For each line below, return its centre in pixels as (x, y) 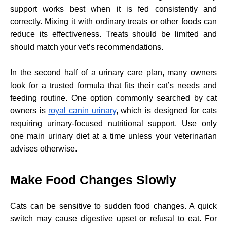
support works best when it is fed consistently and (113, 9)
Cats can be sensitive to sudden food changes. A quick (113, 206)
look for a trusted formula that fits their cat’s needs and (113, 85)
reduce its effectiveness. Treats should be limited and (113, 34)
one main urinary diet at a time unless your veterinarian (113, 136)
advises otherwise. (44, 148)
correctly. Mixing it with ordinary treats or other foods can (113, 21)
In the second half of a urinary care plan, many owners (113, 72)
